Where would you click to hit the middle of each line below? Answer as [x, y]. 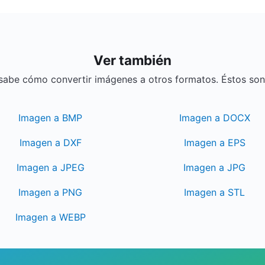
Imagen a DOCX [214, 118]
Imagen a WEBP [50, 217]
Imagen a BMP [51, 118]
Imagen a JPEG [50, 167]
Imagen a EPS [214, 143]
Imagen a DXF [50, 143]
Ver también [132, 60]
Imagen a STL [215, 192]
